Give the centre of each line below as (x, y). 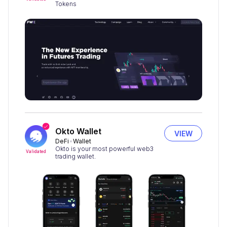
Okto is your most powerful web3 (104, 149)
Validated (36, 152)
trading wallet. (75, 157)
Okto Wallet (78, 131)
